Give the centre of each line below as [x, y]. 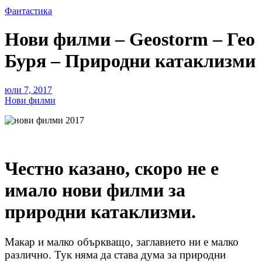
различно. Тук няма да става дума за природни [115, 254]
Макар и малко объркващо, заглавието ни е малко [122, 242]
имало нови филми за [95, 190]
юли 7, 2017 [28, 89]
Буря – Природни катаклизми [130, 61]
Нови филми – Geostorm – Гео [130, 39]
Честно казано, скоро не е [112, 169]
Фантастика [28, 11]
